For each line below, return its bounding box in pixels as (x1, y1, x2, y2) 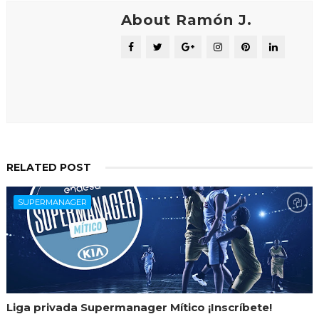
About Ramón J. (120, 11, 252, 28)
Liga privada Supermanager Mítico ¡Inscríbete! (6, 300, 272, 314)
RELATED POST (6, 160, 91, 174)
